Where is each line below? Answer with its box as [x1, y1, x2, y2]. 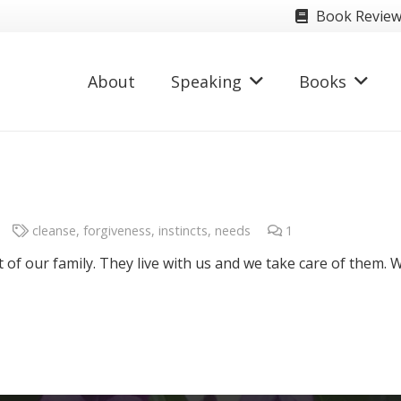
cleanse [31, 222, 76, 239]
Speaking [170, 71, 242, 92]
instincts [158, 222, 208, 239]
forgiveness [82, 222, 151, 239]
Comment [293, 222, 353, 239]
